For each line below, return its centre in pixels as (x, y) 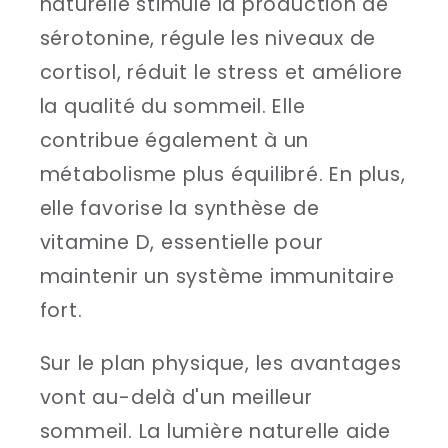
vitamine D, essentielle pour (181, 242)
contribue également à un (174, 140)
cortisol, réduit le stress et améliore (221, 72)
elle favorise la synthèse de (179, 208)
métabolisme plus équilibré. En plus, (222, 174)
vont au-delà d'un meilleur (176, 398)
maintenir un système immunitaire (217, 276)
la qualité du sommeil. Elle (172, 106)
